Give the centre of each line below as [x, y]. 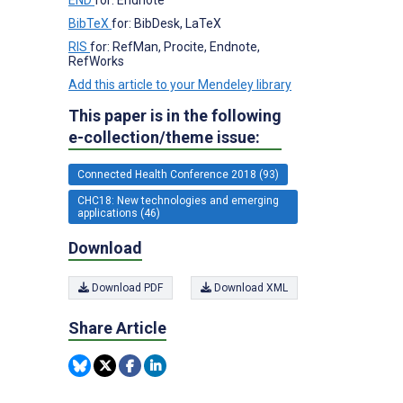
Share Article [117, 328]
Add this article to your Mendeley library [180, 84]
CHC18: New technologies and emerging [178, 200]
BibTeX [90, 23]
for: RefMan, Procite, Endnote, [175, 46]
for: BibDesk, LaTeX [166, 23]
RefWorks [96, 61]
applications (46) [119, 213]
